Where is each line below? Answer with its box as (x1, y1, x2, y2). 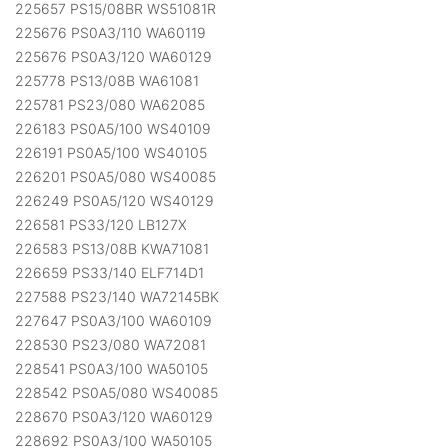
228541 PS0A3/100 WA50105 (15, 360, 208, 378)
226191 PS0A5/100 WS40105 (15, 144, 207, 162)
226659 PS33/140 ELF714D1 (15, 264, 204, 282)
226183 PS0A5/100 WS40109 (15, 120, 211, 138)
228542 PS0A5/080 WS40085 (15, 384, 218, 402)
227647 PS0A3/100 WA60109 (15, 312, 212, 330)
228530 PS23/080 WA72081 (15, 336, 206, 354)
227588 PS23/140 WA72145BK (15, 288, 219, 306)
